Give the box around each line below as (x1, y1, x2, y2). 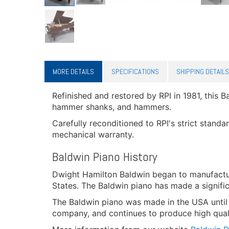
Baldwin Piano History (52, 149, 157, 165)
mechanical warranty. (52, 129, 134, 140)
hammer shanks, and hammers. (52, 102, 171, 112)
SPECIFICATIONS (111, 67, 159, 76)
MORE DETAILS (53, 67, 94, 76)
